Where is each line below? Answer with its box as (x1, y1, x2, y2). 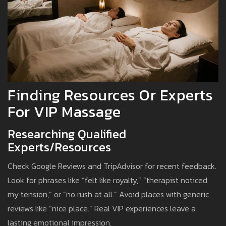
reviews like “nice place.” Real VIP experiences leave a (8, 202, 196, 215)
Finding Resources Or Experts (8, 84, 213, 107)
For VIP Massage (8, 100, 121, 124)
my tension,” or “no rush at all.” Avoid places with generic (8, 188, 209, 201)
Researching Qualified (8, 125, 126, 143)
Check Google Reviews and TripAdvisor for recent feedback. (8, 160, 216, 173)
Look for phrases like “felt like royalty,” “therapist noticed (8, 174, 207, 187)
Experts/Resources (8, 138, 111, 156)
